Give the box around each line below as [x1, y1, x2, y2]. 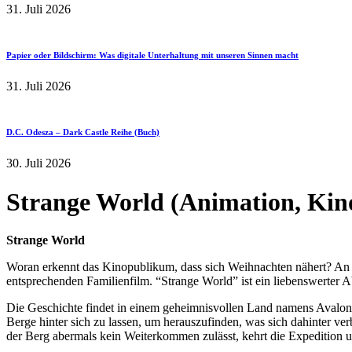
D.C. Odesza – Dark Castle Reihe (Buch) [6, 127, 159, 137]
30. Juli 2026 [6, 156, 71, 170]
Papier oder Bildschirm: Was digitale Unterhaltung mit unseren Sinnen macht [6, 50, 299, 60]
